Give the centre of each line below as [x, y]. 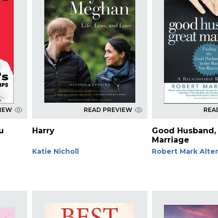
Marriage [171, 140]
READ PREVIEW [108, 109]
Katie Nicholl [55, 151]
